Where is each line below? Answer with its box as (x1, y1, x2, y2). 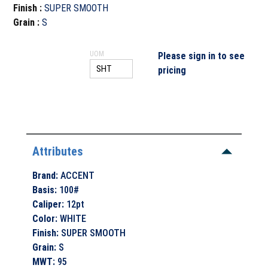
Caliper (32, 198, 62, 210)
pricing (158, 65, 187, 76)
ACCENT (60, 169, 95, 181)
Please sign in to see (158, 50, 245, 62)
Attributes (32, 144, 84, 159)
